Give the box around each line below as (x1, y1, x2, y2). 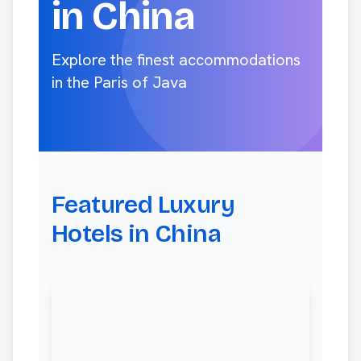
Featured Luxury (52, 190, 234, 219)
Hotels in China (52, 219, 221, 248)
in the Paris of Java (52, 72, 187, 93)
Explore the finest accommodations (52, 49, 301, 70)
